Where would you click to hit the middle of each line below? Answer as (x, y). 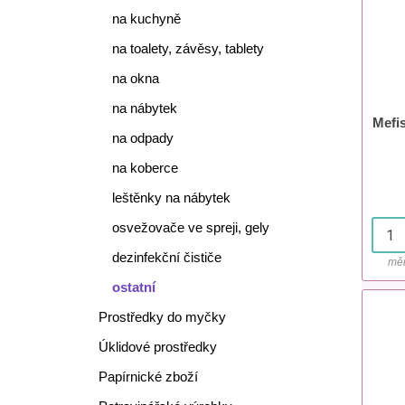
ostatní (133, 287)
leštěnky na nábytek (171, 198)
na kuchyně (146, 19)
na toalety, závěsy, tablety (188, 48)
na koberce (145, 168)
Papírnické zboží (148, 377)
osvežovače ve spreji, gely (190, 227)
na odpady (142, 138)
